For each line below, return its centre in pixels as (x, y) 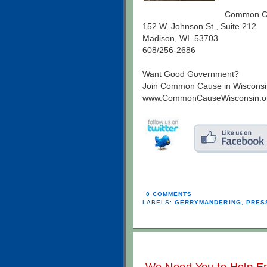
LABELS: (159, 202)
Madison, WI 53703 (180, 38)
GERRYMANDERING (208, 202)
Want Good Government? (191, 74)
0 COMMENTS (169, 194)
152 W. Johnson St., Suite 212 (199, 26)
